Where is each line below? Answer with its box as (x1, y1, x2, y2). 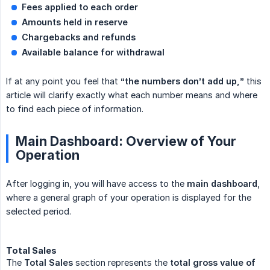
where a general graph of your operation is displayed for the (6, 192, 251, 203)
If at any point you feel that (6, 76, 121, 87)
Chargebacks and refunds (22, 32, 136, 43)
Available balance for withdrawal (22, 47, 165, 58)
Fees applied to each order (22, 2, 138, 13)
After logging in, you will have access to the (6, 178, 187, 189)
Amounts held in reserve (22, 17, 128, 28)
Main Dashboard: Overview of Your (16, 133, 236, 149)
